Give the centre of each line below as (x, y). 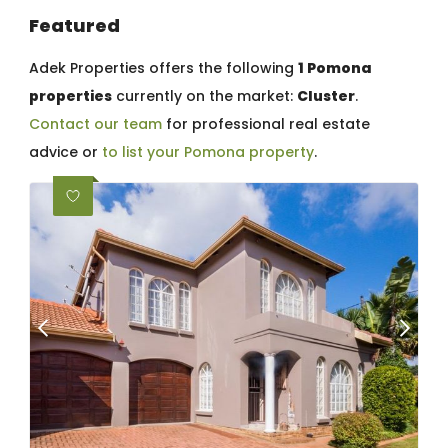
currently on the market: (204, 95)
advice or (65, 151)
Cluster (326, 95)
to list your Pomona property (208, 151)
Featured (74, 25)
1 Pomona (335, 67)
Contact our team (95, 123)
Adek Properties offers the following (163, 67)
